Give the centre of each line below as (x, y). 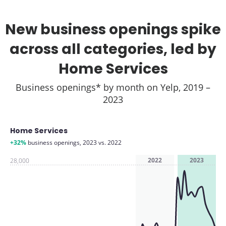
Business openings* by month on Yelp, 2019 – (113, 87)
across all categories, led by (113, 49)
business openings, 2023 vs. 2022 (74, 143)
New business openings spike (113, 30)
